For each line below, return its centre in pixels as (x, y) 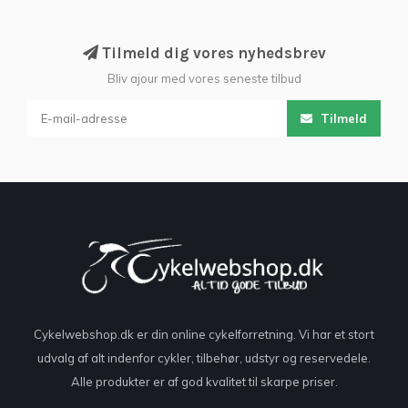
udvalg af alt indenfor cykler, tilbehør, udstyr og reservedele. (204, 357)
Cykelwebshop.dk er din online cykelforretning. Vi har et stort (204, 334)
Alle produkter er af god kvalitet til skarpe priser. (204, 381)
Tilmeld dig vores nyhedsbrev (212, 52)
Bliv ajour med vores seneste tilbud (204, 78)
